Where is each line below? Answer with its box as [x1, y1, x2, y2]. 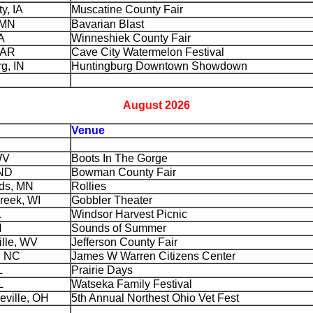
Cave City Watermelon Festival [71, 46, 224, 58]
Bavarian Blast [71, 18, 144, 30]
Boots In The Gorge [71, 152, 168, 164]
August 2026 [123, 99, 190, 111]
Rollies [71, 180, 106, 192]
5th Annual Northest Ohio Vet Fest [71, 292, 239, 304]
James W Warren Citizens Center [71, 250, 235, 262]
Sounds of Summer [71, 222, 166, 234]
